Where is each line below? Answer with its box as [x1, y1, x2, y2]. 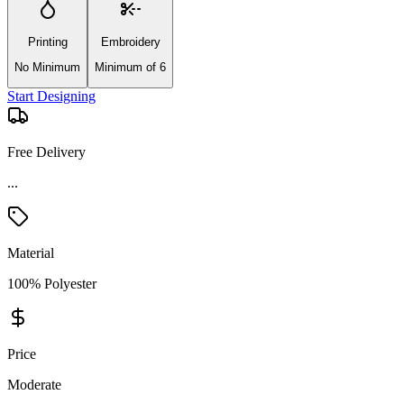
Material [7, 215, 54, 231]
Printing [27, 34, 68, 49]
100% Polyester [7, 245, 96, 262]
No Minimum [14, 60, 80, 74]
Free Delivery [7, 144, 86, 161]
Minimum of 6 [95, 60, 166, 74]
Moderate [7, 346, 61, 363]
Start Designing [7, 88, 96, 105]
